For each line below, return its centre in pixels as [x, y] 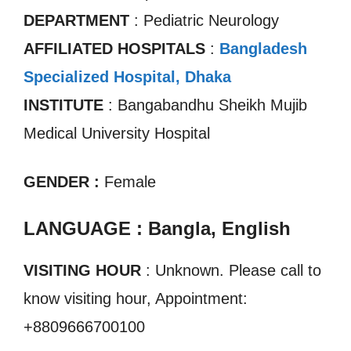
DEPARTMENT [76, 20]
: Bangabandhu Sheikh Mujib [205, 105]
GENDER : [64, 182]
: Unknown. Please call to [231, 270]
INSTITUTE [63, 105]
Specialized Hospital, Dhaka [127, 77]
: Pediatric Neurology [204, 20]
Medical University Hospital [117, 133]
